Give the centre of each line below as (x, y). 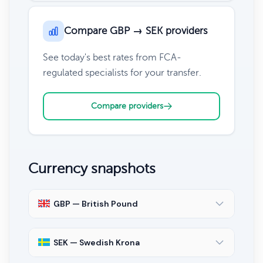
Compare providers (127, 106)
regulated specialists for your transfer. (122, 73)
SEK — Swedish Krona (97, 242)
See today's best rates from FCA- (112, 57)
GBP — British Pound (96, 203)
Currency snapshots (92, 168)
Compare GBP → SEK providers (136, 31)
